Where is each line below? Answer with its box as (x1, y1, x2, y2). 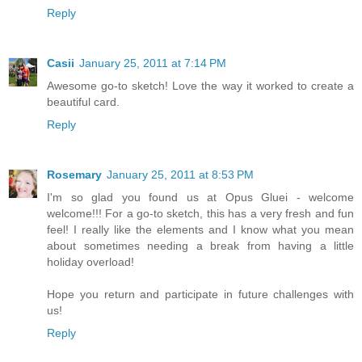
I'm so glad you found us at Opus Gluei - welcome (47, 191, 354, 204)
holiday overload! (47, 255, 134, 269)
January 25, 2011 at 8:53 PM (107, 168, 254, 182)
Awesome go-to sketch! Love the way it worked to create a (47, 79, 354, 93)
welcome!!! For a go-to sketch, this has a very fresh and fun (47, 207, 354, 221)
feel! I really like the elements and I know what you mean (47, 223, 354, 237)
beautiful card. (47, 95, 120, 109)
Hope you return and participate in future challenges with (47, 288, 354, 301)
